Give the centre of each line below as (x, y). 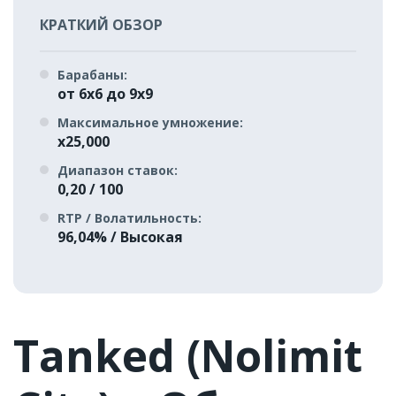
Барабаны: (92, 74)
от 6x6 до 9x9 (105, 93)
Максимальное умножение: (150, 122)
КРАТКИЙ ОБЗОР (101, 24)
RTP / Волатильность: (129, 217)
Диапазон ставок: (118, 170)
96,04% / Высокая (120, 236)
